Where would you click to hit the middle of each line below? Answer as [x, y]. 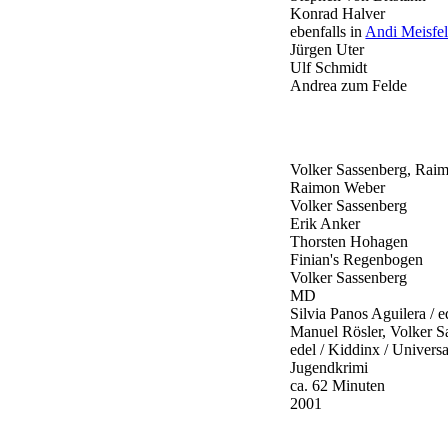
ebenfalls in [328, 31]
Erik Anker [325, 224]
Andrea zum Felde [349, 85]
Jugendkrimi [329, 368]
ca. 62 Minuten [338, 386]
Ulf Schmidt [329, 67]
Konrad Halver [338, 13]
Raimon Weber [338, 188]
